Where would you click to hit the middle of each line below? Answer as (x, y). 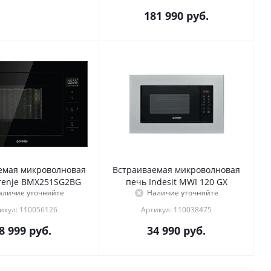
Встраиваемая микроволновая (176, 170)
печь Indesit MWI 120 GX (176, 182)
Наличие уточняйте (182, 193)
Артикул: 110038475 (176, 210)
